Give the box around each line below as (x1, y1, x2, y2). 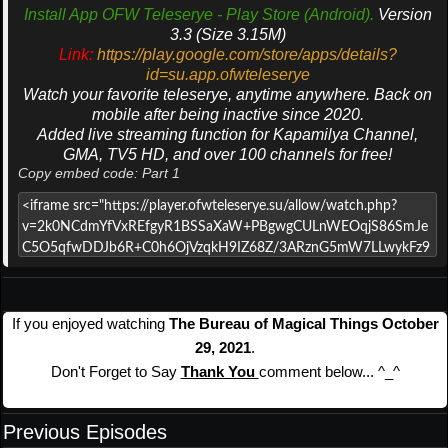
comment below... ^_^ (258, 363, 400, 381)
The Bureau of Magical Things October (168, 315, 439, 333)
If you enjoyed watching (11, 315, 169, 333)
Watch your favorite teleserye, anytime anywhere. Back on (23, 86, 432, 104)
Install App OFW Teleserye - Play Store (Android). (23, 6, 374, 24)
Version (377, 6, 432, 24)
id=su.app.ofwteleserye (145, 66, 310, 84)
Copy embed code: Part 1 (18, 165, 180, 182)
